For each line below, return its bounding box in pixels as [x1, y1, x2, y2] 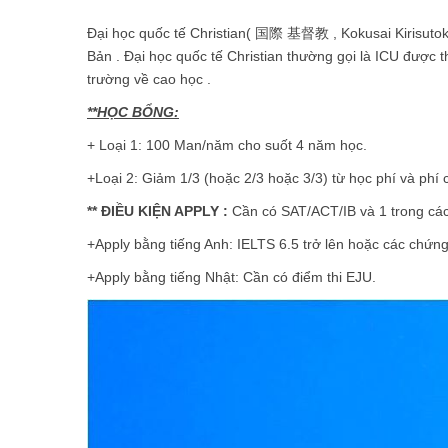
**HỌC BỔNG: [87, 103, 179, 120]
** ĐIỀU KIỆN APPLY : [87, 202, 228, 219]
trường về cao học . [87, 70, 211, 87]
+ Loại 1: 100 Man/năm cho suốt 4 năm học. [87, 136, 367, 153]
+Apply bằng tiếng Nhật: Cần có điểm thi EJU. [87, 268, 376, 285]
